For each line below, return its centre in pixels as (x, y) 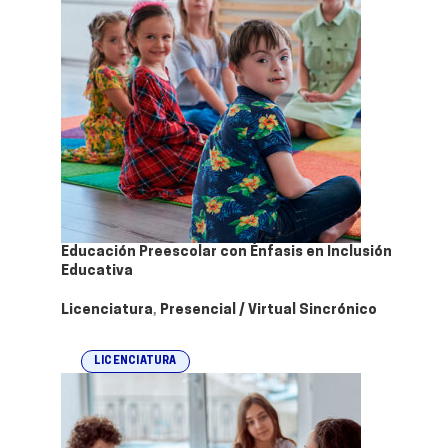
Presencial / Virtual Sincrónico (268, 310)
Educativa (97, 271)
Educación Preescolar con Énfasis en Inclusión (226, 252)
